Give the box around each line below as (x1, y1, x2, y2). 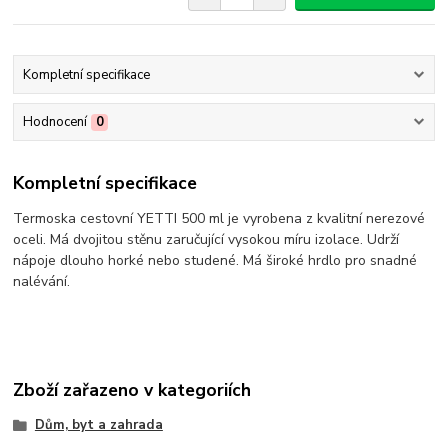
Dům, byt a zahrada (34, 415, 163, 434)
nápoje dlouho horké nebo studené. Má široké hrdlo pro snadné (13, 250, 418, 270)
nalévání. (13, 271, 71, 291)
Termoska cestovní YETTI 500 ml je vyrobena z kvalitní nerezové (13, 208, 426, 228)
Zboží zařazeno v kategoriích (13, 377, 252, 402)
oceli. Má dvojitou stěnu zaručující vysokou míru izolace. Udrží (13, 229, 400, 249)
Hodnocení (22, 113, 87, 132)
